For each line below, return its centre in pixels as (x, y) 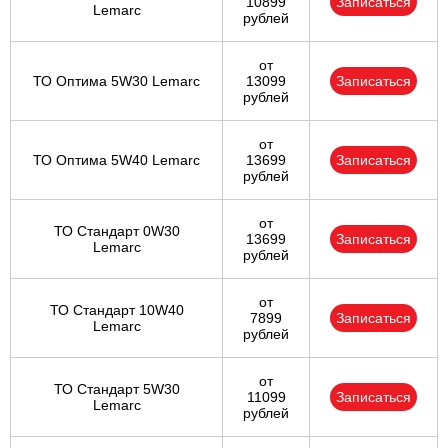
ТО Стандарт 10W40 (116, 310)
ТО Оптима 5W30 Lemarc (116, 81)
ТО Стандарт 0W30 (116, 231)
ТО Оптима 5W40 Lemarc (116, 160)
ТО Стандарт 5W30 (116, 389)
